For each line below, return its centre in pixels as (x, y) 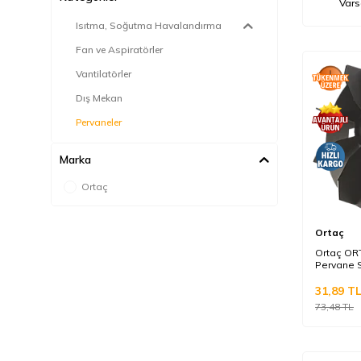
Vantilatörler (104, 74)
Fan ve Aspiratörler (119, 50)
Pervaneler (99, 122)
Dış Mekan (99, 98)
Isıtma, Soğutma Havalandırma (149, 25)
